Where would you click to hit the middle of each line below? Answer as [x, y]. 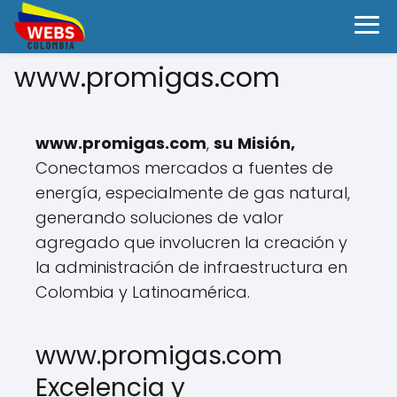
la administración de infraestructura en [191, 267]
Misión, [266, 143]
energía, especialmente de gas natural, [193, 193]
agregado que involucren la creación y [191, 242]
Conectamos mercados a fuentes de [184, 168]
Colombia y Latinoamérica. [143, 292]
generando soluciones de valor [160, 218]
